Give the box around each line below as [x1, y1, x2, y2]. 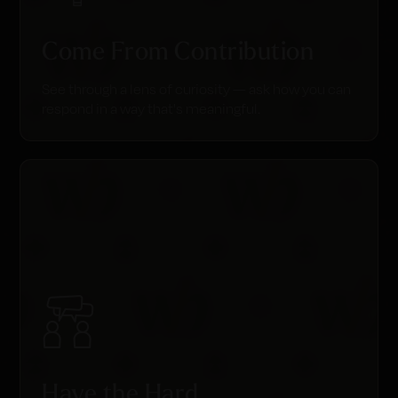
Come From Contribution [42, 35, 314, 66]
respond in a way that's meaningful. [42, 100, 261, 117]
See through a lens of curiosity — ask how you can [42, 81, 352, 98]
